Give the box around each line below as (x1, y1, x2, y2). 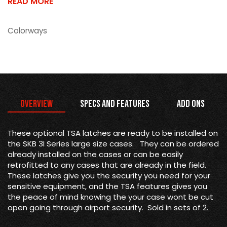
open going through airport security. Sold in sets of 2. (8, 202, 208, 213)
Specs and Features (80, 98, 149, 110)
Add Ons (177, 98, 205, 110)
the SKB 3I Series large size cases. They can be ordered (8, 138, 219, 149)
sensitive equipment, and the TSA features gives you (8, 181, 207, 192)
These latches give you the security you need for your (8, 170, 210, 181)
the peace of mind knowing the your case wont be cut (8, 192, 213, 203)
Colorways (8, 25, 47, 36)
